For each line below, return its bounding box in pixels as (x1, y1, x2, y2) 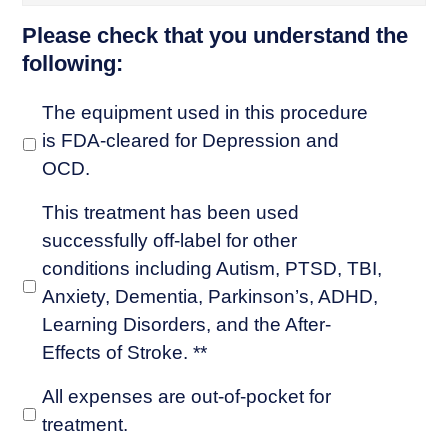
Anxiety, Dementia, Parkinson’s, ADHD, (42, 286, 379, 308)
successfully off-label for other (42, 230, 298, 252)
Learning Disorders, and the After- (42, 314, 332, 336)
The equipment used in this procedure (42, 102, 369, 124)
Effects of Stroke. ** (42, 342, 208, 364)
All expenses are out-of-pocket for (42, 386, 332, 408)
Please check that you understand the (22, 23, 409, 49)
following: (22, 51, 124, 77)
